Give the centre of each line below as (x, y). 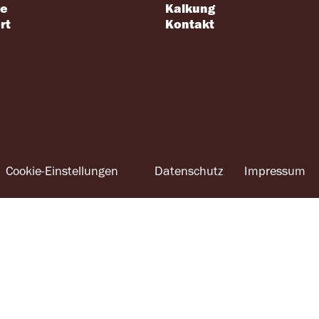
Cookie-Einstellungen (62, 171)
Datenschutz (189, 171)
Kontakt (190, 24)
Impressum (275, 171)
